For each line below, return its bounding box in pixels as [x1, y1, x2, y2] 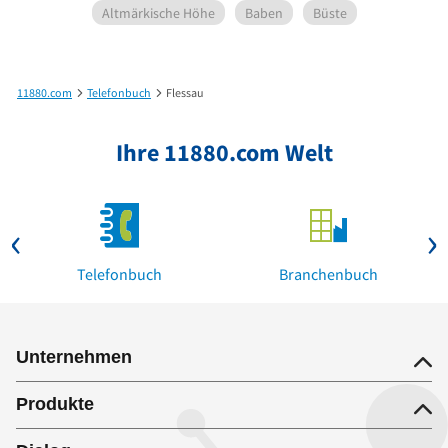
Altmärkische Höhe [101, 4, 215, 22]
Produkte [16, 394, 94, 414]
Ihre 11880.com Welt [115, 137, 333, 168]
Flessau [166, 85, 204, 100]
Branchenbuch [279, 264, 378, 284]
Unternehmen [16, 347, 132, 367]
